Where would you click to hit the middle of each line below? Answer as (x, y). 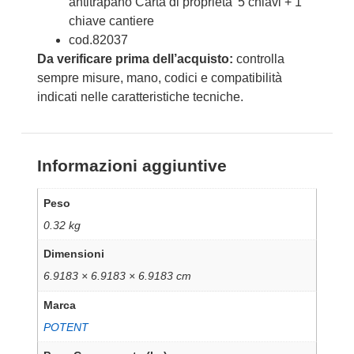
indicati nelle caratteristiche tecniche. (140, 97)
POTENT (66, 327)
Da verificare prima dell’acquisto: (135, 59)
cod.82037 (98, 40)
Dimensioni (74, 254)
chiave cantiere (111, 21)
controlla (258, 59)
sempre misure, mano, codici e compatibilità (159, 78)
